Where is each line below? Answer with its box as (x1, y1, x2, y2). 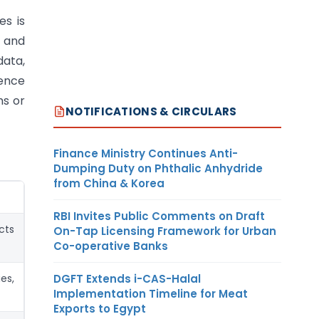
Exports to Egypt (53, 300, 146, 316)
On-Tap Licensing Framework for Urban (53, 223, 276, 239)
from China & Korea (53, 175, 164, 191)
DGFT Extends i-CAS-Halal (53, 271, 201, 286)
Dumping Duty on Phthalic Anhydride (53, 160, 263, 176)
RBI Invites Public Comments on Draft (53, 208, 265, 224)
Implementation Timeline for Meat (53, 286, 248, 301)
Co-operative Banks (53, 238, 168, 253)
